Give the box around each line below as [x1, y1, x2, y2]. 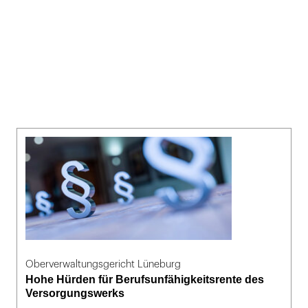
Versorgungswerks [25, 287, 124, 299]
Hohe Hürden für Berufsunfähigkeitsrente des [25, 273, 264, 285]
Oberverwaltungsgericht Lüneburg [25, 258, 181, 269]
